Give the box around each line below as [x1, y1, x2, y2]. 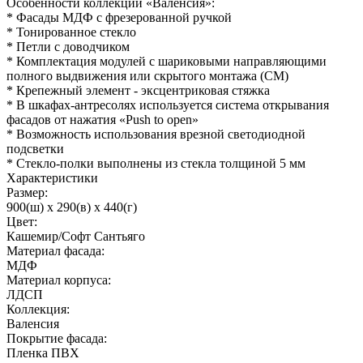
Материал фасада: [6, 243, 105, 258]
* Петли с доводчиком [6, 39, 130, 53]
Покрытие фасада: [6, 331, 107, 345]
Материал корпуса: [6, 272, 111, 287]
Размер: [6, 185, 48, 199]
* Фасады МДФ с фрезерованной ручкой [6, 10, 232, 24]
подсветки [6, 141, 64, 156]
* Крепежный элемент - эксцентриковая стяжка [6, 83, 270, 97]
